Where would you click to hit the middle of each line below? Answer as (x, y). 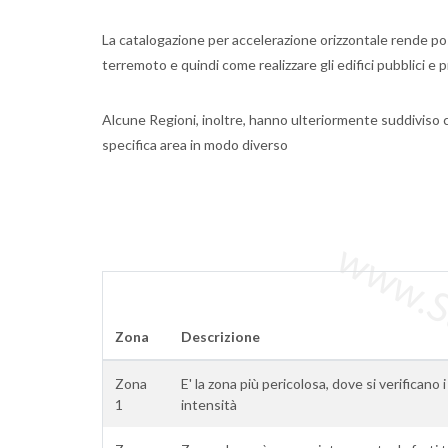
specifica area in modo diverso (195, 144)
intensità (209, 404)
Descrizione (220, 336)
